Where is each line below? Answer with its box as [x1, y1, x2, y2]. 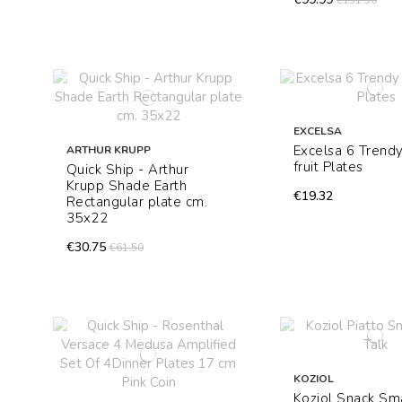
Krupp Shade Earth [66, 177, 188, 196]
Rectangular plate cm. [66, 193, 208, 212]
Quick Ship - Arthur [66, 161, 189, 179]
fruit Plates [293, 158, 363, 177]
